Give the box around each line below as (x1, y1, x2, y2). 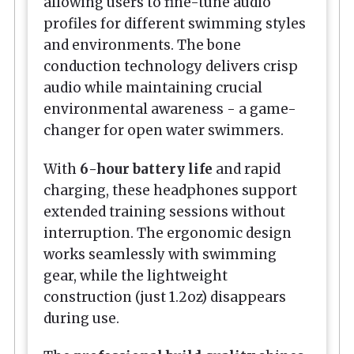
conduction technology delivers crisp (43, 58, 298, 76)
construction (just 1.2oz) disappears (43, 288, 286, 306)
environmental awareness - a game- (43, 100, 296, 119)
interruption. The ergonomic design (43, 224, 292, 242)
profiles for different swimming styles (43, 15, 306, 33)
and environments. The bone (43, 36, 241, 55)
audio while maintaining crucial (43, 79, 262, 97)
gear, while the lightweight (43, 266, 228, 284)
